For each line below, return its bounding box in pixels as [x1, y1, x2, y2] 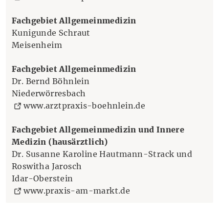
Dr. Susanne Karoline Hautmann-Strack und [12, 149, 192, 159]
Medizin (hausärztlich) [12, 136, 108, 147]
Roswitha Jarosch [12, 161, 82, 171]
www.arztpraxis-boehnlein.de [23, 100, 146, 110]
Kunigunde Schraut [12, 27, 90, 38]
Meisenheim [12, 40, 62, 50]
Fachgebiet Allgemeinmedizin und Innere [12, 124, 185, 134]
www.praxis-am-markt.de [23, 185, 131, 196]
